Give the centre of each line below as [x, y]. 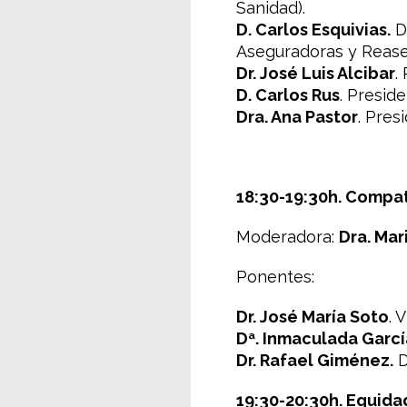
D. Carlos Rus [288, 95]
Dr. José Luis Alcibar [316, 73]
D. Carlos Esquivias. [313, 30]
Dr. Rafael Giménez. [315, 360]
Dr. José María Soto [313, 317]
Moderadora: [288, 237]
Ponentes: [275, 277]
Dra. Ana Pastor [297, 117]
